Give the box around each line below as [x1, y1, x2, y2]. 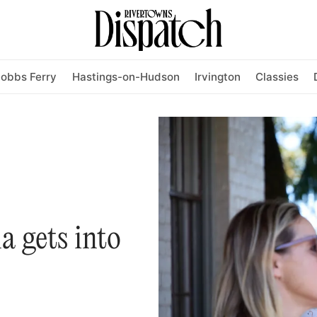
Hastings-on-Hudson [71, 69, 180, 83]
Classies [255, 69, 299, 83]
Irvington [194, 69, 241, 83]
